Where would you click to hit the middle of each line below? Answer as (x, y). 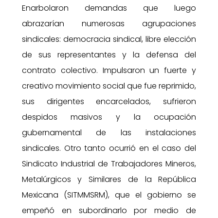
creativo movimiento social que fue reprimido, (109, 86)
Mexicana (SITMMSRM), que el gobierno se (109, 195)
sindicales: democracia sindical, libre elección (109, 39)
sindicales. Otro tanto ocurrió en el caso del (109, 148)
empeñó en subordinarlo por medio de (109, 210)
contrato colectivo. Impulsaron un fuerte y (109, 70)
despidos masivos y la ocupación (109, 117)
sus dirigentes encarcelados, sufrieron (109, 101)
